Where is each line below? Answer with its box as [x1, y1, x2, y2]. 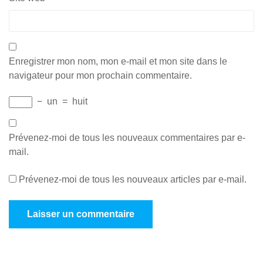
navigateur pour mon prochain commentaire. [9, 70, 192, 80]
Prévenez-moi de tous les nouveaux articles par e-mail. [19, 174, 247, 184]
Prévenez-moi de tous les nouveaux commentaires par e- [9, 133, 245, 143]
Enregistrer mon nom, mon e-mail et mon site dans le [9, 56, 227, 66]
